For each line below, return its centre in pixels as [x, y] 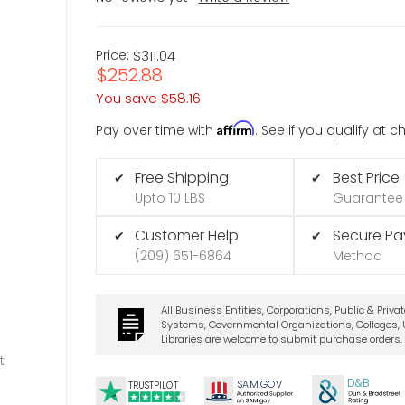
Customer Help [187, 236]
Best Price [366, 177]
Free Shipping [182, 177]
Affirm [236, 127]
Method [357, 256]
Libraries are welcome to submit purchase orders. [281, 339]
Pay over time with [157, 130]
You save [127, 98]
